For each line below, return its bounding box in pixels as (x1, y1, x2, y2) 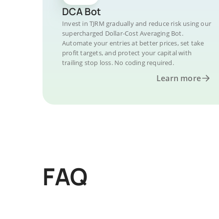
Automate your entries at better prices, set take (62, 39, 204, 47)
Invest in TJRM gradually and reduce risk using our (62, 19, 211, 28)
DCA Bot (62, 5, 101, 18)
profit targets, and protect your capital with (62, 48, 192, 57)
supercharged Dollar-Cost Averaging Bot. (62, 29, 183, 38)
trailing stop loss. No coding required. (62, 58, 174, 67)
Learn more (156, 73, 201, 84)
